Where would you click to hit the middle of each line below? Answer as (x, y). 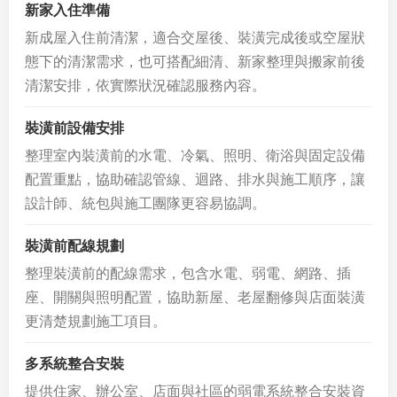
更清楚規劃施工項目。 (96, 321)
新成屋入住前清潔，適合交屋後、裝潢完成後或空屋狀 (195, 38)
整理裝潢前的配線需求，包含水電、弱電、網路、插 (188, 273)
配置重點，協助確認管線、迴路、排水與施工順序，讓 (195, 179)
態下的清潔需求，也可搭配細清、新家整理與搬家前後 (195, 62)
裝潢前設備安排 (74, 128)
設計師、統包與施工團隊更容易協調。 (145, 203)
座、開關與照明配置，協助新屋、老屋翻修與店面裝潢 (195, 297)
